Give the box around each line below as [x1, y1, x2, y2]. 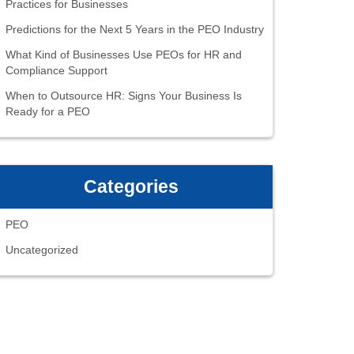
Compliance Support [6, 64, 107, 77]
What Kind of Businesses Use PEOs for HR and [6, 48, 242, 61]
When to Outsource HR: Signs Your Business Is [6, 89, 242, 102]
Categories [84, 176, 179, 197]
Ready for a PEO [6, 105, 90, 118]
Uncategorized [6, 243, 78, 256]
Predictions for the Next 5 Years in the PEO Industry [6, 23, 264, 36]
